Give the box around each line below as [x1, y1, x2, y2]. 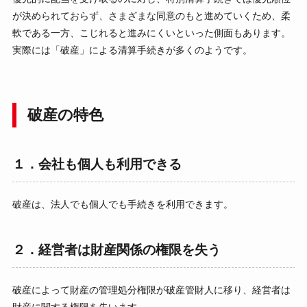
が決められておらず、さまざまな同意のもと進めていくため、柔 [12, 10, 291, 22]
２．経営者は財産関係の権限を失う [12, 243, 221, 258]
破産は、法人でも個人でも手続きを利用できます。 [12, 199, 233, 210]
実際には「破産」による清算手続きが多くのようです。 [12, 45, 252, 56]
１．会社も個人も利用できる [12, 157, 182, 172]
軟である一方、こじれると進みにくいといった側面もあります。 [12, 27, 291, 39]
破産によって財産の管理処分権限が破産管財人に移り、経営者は [12, 284, 291, 296]
